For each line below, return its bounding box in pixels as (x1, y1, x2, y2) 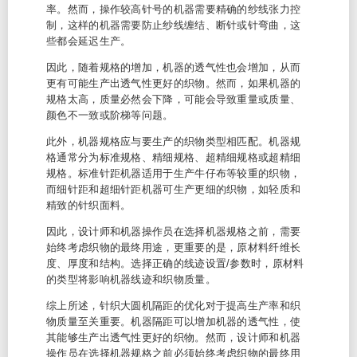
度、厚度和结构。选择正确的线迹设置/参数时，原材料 (46, 257, 304, 269)
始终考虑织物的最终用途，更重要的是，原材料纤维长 (46, 241, 301, 253)
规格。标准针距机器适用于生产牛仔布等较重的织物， (46, 167, 301, 179)
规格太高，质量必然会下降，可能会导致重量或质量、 (46, 93, 301, 105)
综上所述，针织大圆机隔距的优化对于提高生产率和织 (46, 300, 301, 312)
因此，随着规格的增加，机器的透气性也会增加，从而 (46, 61, 301, 73)
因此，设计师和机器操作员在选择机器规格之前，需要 (46, 226, 301, 237)
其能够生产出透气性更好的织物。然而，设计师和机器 (46, 331, 301, 343)
